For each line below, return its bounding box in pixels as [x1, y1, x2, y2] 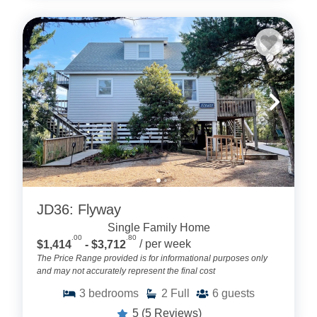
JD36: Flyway [37, 202, 121, 218]
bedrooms [88, 287, 139, 299]
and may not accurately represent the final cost [37, 265, 215, 276]
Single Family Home [107, 221, 210, 234]
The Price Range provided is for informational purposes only [37, 253, 267, 263]
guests [221, 287, 255, 299]
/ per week [139, 238, 191, 250]
